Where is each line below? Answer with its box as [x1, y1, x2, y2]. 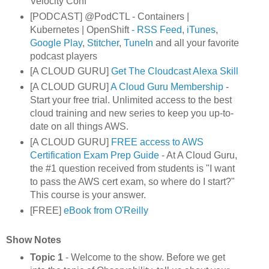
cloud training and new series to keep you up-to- [29, 108, 234, 119]
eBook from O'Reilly [63, 205, 148, 216]
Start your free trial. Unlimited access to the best [29, 95, 232, 106]
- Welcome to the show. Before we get [62, 252, 225, 263]
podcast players [29, 50, 97, 61]
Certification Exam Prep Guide [29, 150, 159, 161]
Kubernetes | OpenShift [29, 24, 129, 35]
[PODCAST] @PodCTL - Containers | [29, 11, 189, 22]
